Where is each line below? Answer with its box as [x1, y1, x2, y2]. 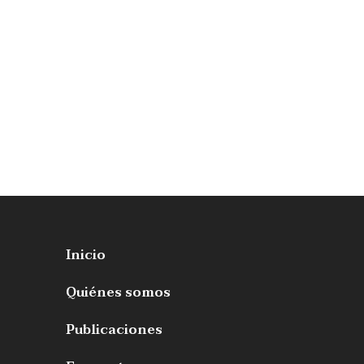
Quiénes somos [66, 281, 171, 304]
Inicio [66, 244, 106, 266]
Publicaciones [66, 318, 162, 341]
